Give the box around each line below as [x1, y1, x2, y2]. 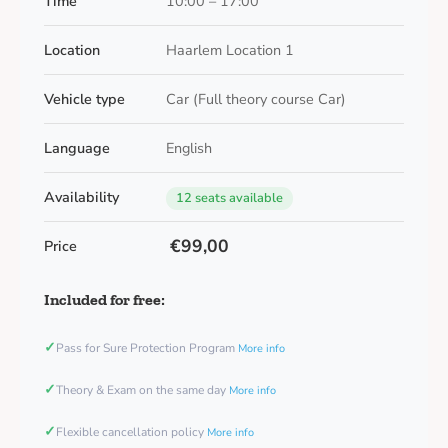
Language [44, 138, 110, 159]
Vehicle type [44, 89, 125, 110]
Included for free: [44, 290, 165, 310]
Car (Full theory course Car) [165, 89, 346, 110]
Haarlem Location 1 [165, 40, 294, 61]
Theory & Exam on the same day [56, 382, 229, 399]
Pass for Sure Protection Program [56, 340, 238, 357]
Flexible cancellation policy [56, 424, 207, 441]
